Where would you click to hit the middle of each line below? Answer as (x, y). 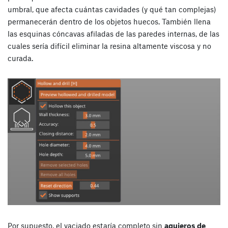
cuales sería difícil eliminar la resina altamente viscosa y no (109, 46)
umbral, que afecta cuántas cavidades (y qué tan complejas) (112, 9)
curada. (20, 58)
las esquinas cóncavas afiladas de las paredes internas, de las (113, 33)
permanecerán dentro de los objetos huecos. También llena (109, 21)
